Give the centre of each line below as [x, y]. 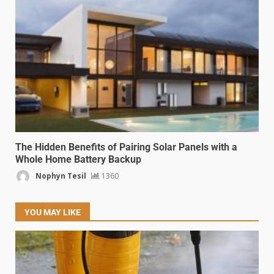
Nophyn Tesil [60, 176]
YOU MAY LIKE [53, 213]
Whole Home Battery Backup [78, 160]
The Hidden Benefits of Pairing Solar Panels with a [126, 147]
